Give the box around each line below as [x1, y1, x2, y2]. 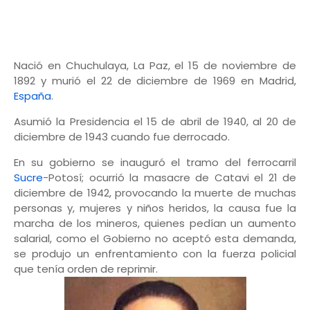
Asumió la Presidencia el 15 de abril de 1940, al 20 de [14, 114, 296, 129]
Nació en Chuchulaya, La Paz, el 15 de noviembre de [14, 58, 296, 73]
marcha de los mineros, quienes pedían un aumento [14, 216, 296, 231]
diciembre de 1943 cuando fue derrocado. [14, 129, 230, 145]
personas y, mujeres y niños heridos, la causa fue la [14, 201, 296, 216]
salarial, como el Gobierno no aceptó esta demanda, [14, 231, 296, 246]
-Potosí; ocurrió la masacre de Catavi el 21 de [43, 170, 296, 185]
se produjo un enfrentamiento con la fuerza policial [14, 246, 296, 262]
